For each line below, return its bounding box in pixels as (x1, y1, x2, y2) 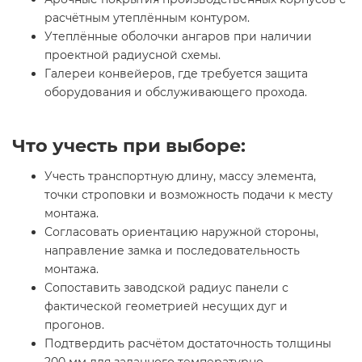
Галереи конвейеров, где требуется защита (44, 66, 308, 82)
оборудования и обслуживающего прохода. (44, 85, 307, 100)
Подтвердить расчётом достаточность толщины (44, 336, 331, 351)
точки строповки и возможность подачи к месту (44, 187, 333, 203)
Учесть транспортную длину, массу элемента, (44, 169, 316, 184)
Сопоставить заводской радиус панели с (44, 280, 288, 296)
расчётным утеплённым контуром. (44, 11, 250, 26)
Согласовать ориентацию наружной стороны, (44, 225, 318, 240)
